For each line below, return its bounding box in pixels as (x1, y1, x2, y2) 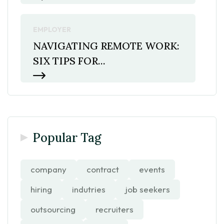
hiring (30, 183, 52, 194)
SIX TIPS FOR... (33, 54, 105, 67)
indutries (72, 183, 105, 194)
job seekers (125, 183, 170, 194)
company (30, 163, 66, 174)
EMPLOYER (33, 24, 71, 34)
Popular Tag (33, 129, 101, 145)
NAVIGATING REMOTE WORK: (33, 39, 179, 52)
